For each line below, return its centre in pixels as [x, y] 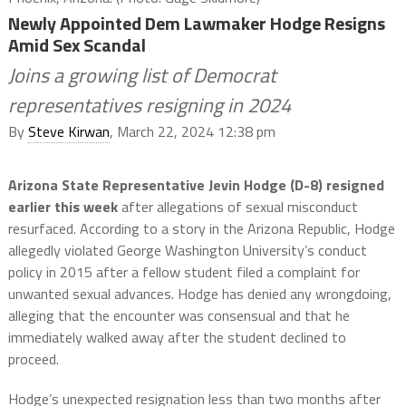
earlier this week [63, 207]
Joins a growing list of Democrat [142, 75]
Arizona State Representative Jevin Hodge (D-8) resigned [196, 185]
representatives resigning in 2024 [149, 105]
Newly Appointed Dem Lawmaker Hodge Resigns [196, 23]
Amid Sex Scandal [77, 45]
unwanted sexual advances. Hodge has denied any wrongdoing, [199, 294]
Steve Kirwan [68, 131]
